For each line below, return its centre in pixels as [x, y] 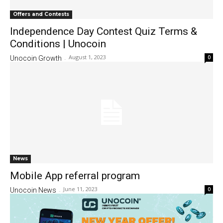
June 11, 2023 [80, 189]
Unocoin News [33, 190]
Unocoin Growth [36, 58]
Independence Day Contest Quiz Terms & [104, 31]
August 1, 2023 [87, 57]
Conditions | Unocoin [58, 44]
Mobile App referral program [75, 176]
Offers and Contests [41, 14]
